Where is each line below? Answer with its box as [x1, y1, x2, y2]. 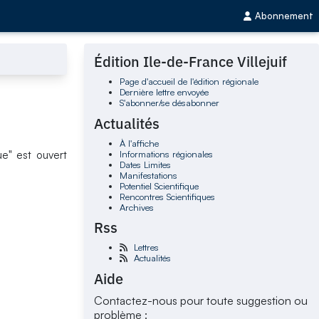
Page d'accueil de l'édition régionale [119, 75, 258, 88]
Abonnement [255, 10, 313, 22]
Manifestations [119, 169, 177, 181]
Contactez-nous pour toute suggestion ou [94, 293, 308, 308]
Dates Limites [119, 158, 171, 170]
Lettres [133, 241, 159, 253]
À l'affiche [119, 137, 159, 149]
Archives [119, 201, 154, 213]
